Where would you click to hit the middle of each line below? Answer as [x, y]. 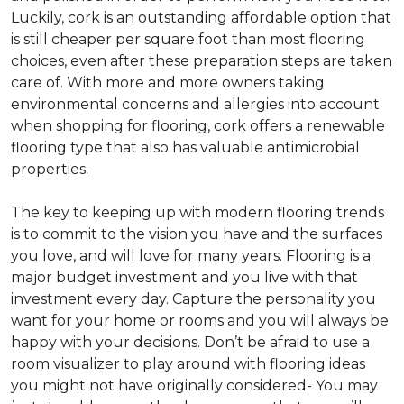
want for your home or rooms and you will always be [200, 321]
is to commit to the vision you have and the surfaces [197, 234]
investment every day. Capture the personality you [193, 299]
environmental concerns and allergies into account [195, 104]
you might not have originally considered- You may [194, 386]
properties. [50, 169]
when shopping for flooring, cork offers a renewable [198, 126]
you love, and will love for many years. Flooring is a [191, 256]
